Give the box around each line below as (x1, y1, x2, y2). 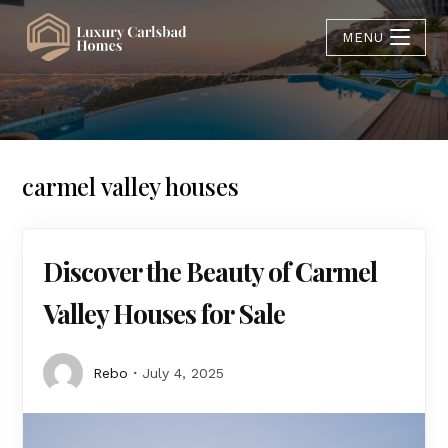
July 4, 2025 (142, 365, 225, 381)
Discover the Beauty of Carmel (43, 254, 378, 289)
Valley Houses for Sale (43, 296, 286, 331)
